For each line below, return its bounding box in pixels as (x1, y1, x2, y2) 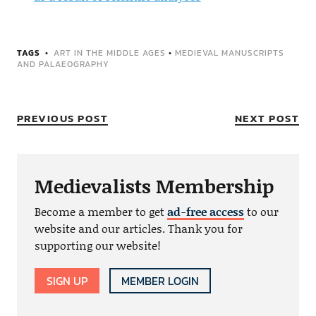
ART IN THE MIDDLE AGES (53, 46, 166, 59)
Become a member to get (34, 202, 167, 219)
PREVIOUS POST (16, 109, 109, 126)
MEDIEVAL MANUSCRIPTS (174, 46, 284, 59)
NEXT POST (234, 109, 300, 126)
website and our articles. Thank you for (34, 219, 243, 236)
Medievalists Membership (34, 171, 274, 199)
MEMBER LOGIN (121, 272, 199, 289)
